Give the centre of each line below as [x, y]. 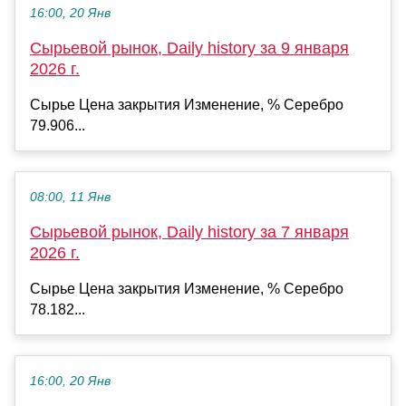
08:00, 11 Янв [70, 198]
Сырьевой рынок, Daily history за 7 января [189, 232]
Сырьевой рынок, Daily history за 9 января [189, 48]
